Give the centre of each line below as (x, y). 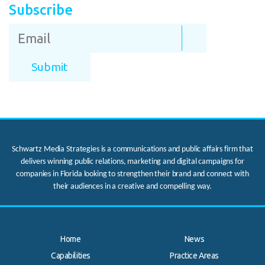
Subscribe (41, 10)
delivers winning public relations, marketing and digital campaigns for (132, 162)
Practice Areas (194, 256)
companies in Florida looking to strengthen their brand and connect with (132, 174)
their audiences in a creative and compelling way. (132, 187)
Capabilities (71, 256)
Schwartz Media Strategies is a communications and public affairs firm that (132, 150)
